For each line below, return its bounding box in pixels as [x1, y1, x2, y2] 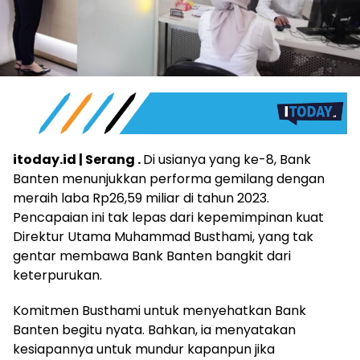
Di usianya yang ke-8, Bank [143, 149, 311, 169]
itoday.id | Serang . [13, 149, 143, 169]
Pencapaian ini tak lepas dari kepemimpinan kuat [13, 207, 324, 227]
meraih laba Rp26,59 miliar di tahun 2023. [13, 188, 269, 207]
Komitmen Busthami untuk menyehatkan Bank [13, 301, 306, 320]
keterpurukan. [13, 265, 102, 284]
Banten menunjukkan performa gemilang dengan [13, 169, 325, 188]
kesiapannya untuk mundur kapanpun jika [13, 339, 275, 358]
